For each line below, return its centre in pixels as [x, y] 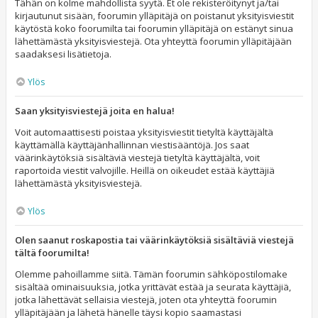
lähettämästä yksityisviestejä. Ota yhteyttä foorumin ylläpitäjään [153, 41]
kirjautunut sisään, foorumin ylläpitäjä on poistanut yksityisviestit [154, 16]
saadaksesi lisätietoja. [63, 54]
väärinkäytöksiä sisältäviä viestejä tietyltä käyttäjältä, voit [137, 158]
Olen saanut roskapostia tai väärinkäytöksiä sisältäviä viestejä [154, 240]
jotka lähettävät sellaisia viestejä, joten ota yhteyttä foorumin [146, 300]
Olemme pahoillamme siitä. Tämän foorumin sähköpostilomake [151, 274]
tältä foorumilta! [52, 253]
